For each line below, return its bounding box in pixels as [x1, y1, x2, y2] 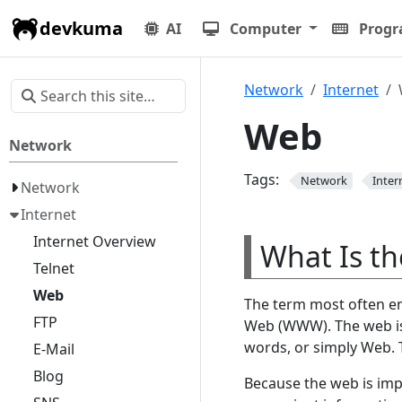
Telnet [32, 258, 74, 278]
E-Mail [32, 339, 74, 359]
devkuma [39, 15, 123, 40]
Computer [230, 18, 301, 39]
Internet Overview [32, 232, 156, 251]
